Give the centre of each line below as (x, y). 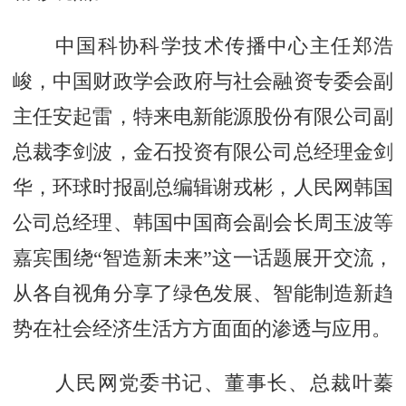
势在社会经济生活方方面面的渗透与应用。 (202, 328)
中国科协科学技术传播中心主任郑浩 (203, 45)
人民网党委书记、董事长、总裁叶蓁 (203, 382)
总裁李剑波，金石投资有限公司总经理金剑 (203, 151)
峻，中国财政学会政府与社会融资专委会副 (203, 81)
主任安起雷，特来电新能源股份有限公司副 (203, 116)
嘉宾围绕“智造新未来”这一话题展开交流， (203, 257)
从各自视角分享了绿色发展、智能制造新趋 (203, 293)
